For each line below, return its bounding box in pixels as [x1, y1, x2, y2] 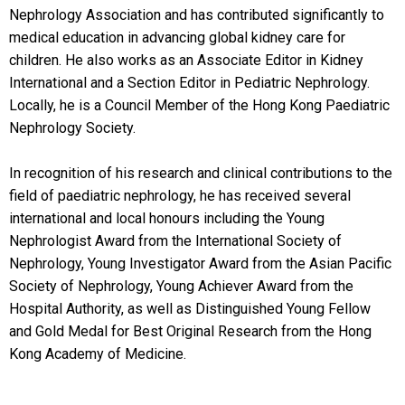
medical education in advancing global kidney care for [9, 29, 345, 47]
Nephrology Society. [9, 119, 136, 137]
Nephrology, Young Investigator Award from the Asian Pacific [9, 255, 391, 273]
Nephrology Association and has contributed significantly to [9, 6, 384, 24]
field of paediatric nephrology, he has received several [9, 187, 351, 205]
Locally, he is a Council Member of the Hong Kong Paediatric [9, 97, 390, 115]
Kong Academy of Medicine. [9, 345, 186, 363]
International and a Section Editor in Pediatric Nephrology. [9, 74, 370, 92]
